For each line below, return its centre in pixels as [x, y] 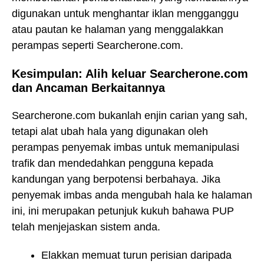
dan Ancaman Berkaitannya [88, 88]
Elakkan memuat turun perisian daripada [136, 255]
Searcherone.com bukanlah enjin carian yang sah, [130, 115]
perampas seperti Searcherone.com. [98, 46]
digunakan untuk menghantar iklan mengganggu [125, 14]
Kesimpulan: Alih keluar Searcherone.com [130, 73]
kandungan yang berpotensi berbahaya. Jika [116, 179]
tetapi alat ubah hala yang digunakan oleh [110, 131]
